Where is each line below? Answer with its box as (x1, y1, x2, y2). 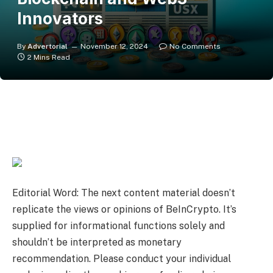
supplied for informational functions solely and (12, 220, 225, 232)
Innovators (17, 9, 103, 28)
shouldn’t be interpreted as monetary (12, 236, 182, 249)
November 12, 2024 (80, 42, 148, 51)
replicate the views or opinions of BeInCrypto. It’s (12, 204, 236, 216)
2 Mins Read (27, 53, 70, 62)
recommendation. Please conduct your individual (12, 253, 231, 265)
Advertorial (27, 42, 68, 51)
